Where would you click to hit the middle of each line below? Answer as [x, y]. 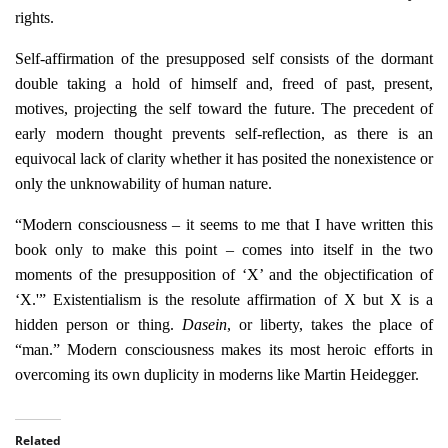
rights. [34, 17]
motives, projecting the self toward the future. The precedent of [224, 108]
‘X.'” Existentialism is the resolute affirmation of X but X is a [224, 299]
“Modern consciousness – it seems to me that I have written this [224, 224]
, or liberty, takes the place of [330, 324]
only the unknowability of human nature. [143, 183]
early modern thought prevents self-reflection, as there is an [224, 133]
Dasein [204, 324]
